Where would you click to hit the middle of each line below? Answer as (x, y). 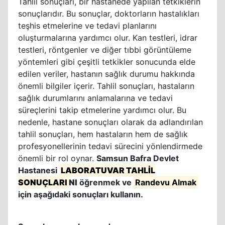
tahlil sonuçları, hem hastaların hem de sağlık (103, 134)
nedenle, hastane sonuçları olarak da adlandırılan (110, 122)
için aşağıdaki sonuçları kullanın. (81, 194)
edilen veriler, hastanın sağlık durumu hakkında (106, 74)
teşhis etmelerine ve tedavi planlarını (87, 26)
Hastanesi (39, 170)
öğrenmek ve (106, 182)
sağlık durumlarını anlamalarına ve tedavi (95, 98)
